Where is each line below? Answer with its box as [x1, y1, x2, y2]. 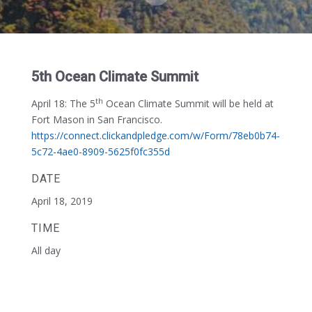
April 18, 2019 [31, 194, 93, 208]
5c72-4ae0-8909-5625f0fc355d [31, 145, 170, 158]
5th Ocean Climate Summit [31, 68, 198, 85]
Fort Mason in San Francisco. [31, 113, 162, 126]
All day [31, 244, 61, 257]
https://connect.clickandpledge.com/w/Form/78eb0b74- [31, 129, 280, 142]
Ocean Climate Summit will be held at [102, 97, 274, 110]
